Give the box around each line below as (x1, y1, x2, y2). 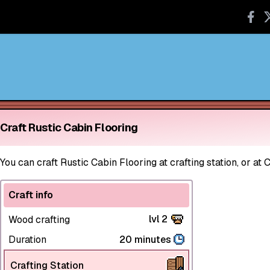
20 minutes (119, 233, 171, 246)
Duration (8, 233, 46, 246)
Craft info (8, 188, 53, 201)
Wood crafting (8, 213, 70, 226)
